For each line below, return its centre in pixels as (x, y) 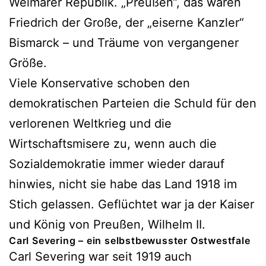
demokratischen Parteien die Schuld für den (133, 103)
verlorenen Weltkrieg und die (90, 123)
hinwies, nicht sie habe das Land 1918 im (123, 184)
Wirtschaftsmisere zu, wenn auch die (113, 143)
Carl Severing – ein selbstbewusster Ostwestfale (130, 240)
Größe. (28, 63)
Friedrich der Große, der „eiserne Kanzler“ (126, 22)
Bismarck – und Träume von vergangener (124, 42)
